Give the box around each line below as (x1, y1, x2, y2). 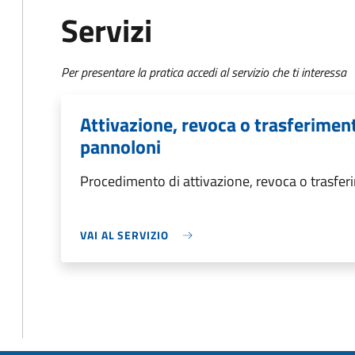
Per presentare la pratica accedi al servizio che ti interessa (61, 63, 346, 82)
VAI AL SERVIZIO (80, 227, 169, 243)
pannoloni (80, 132, 161, 161)
